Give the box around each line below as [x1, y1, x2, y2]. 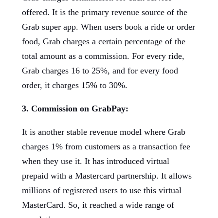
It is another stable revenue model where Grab [21, 127, 185, 137]
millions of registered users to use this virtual [21, 185, 182, 195]
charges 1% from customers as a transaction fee [21, 142, 190, 151]
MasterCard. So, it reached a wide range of [21, 200, 174, 210]
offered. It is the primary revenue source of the [21, 7, 187, 17]
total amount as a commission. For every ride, [21, 51, 184, 61]
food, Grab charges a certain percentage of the [21, 36, 185, 46]
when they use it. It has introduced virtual [21, 156, 169, 166]
